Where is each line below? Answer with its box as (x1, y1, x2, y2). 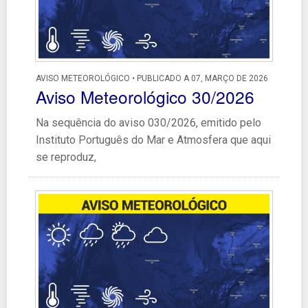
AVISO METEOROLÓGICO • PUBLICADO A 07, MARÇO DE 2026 (36, 73, 268, 83)
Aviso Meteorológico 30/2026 (36, 84, 254, 109)
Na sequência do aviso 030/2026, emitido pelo (36, 115, 261, 129)
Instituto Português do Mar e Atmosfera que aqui (36, 133, 271, 146)
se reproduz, (36, 150, 96, 164)
